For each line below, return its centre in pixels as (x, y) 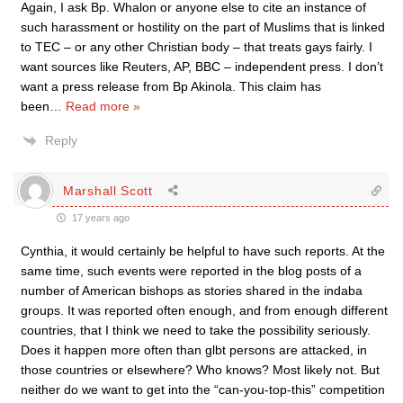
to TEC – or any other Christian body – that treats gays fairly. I (197, 47)
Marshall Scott (108, 190)
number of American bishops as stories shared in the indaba (192, 291)
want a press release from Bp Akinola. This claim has (171, 86)
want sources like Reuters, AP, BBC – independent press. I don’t (202, 67)
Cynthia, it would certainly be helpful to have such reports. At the (203, 251)
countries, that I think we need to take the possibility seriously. (196, 330)
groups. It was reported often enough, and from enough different (204, 310)
